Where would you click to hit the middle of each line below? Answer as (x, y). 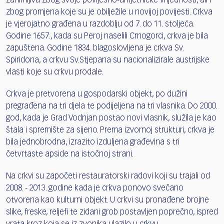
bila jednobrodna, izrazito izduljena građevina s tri (93, 142)
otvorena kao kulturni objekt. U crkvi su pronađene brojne (107, 200)
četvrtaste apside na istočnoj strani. (70, 154)
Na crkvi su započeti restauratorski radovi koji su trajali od (108, 176)
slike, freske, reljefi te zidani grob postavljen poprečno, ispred (112, 212)
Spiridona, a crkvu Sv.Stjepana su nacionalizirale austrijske (108, 60)
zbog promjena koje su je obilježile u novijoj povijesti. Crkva (109, 12)
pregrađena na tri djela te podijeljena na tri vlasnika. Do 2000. (111, 106)
